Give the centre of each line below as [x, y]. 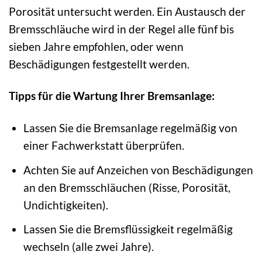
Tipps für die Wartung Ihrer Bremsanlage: [112, 96]
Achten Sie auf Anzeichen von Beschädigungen [138, 170]
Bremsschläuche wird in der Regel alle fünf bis [121, 29]
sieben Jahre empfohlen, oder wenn [96, 46]
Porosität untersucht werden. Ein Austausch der [127, 11]
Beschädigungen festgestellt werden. [99, 64]
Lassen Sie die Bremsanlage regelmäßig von [130, 128]
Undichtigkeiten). [65, 205]
